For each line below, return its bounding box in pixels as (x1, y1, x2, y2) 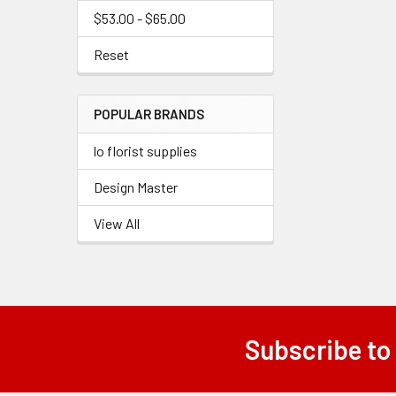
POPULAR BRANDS (94, 106, 204, 122)
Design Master (94, 179, 178, 195)
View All (94, 215, 140, 232)
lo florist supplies (94, 142, 197, 159)
